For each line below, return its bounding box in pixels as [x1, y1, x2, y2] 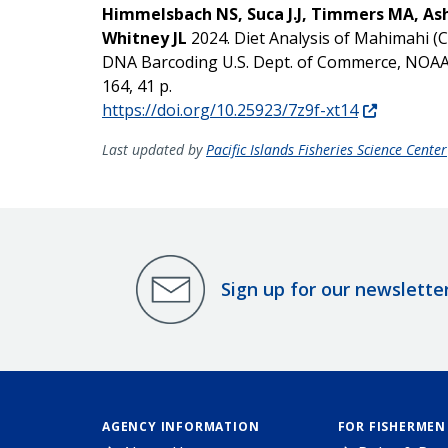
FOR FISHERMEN [337, 417, 446, 435]
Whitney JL [102, 26, 187, 49]
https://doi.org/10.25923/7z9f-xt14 [102, 98, 358, 121]
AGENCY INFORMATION [102, 417, 260, 435]
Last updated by [102, 139, 206, 159]
